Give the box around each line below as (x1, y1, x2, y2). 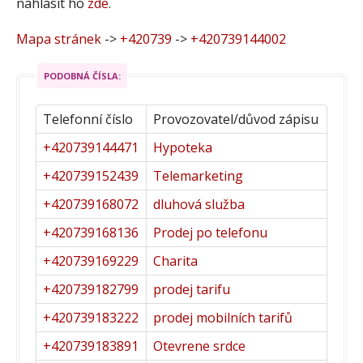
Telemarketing (153, 166, 243, 185)
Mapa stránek (16, 29, 101, 48)
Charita (153, 251, 198, 270)
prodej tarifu (153, 280, 230, 298)
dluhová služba (153, 194, 245, 213)
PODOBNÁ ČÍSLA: (44, 69, 121, 82)
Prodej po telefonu (153, 223, 267, 241)
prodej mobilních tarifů (153, 308, 293, 327)
